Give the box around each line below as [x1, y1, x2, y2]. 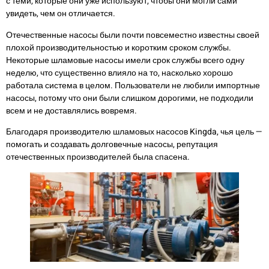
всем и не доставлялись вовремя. [6, 104, 137, 117]
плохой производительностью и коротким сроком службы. [6, 41, 231, 54]
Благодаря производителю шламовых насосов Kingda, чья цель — [6, 125, 262, 139]
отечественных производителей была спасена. [6, 151, 190, 164]
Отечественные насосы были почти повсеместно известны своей [6, 28, 259, 41]
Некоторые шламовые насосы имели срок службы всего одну [6, 53, 244, 67]
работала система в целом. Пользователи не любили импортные [6, 79, 260, 92]
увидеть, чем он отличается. [6, 7, 115, 20]
